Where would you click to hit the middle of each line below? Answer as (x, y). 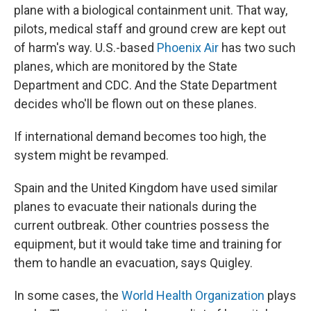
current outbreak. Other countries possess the (142, 225)
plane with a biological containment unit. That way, (151, 10)
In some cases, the (68, 295)
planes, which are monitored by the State (126, 66)
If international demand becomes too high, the (140, 136)
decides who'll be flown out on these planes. (135, 104)
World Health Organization (193, 295)
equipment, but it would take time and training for (148, 244)
